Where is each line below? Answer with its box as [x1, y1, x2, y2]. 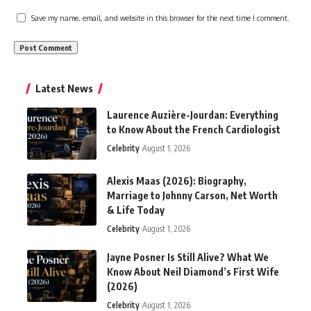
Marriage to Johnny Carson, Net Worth [107, 190, 278, 202]
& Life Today [107, 204, 165, 217]
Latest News [35, 82, 93, 95]
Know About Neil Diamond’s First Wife [107, 266, 279, 278]
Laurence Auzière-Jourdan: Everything [107, 109, 278, 121]
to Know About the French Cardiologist [107, 124, 280, 136]
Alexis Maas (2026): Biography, [107, 175, 246, 187]
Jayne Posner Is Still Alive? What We [107, 251, 269, 264]
